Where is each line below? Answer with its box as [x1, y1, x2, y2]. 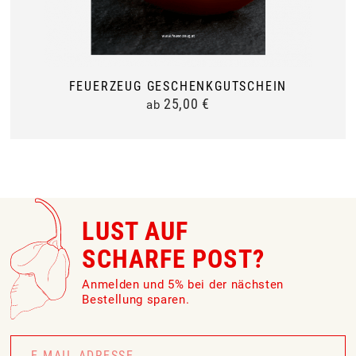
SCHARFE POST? [82, 244, 265, 275]
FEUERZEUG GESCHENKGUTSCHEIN [68, 79, 288, 95]
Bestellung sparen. [82, 292, 190, 307]
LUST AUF [82, 216, 189, 247]
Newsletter [10, 323, 88, 342]
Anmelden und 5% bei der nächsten [82, 277, 284, 292]
